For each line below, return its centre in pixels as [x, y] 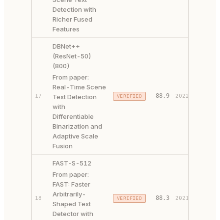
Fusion [63, 146]
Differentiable [73, 116]
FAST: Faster [71, 184]
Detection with [74, 9]
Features [66, 29]
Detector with [73, 214]
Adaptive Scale [75, 136]
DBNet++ [66, 46]
